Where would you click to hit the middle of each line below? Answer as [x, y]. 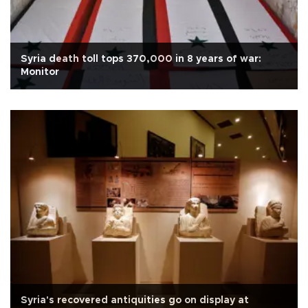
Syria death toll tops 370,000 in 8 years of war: [141, 59]
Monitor [40, 72]
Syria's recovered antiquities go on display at [135, 300]
